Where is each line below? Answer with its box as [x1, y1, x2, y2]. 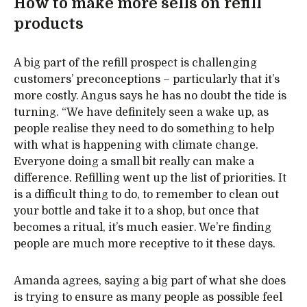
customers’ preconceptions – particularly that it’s [14, 73, 280, 86]
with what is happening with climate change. [14, 139, 258, 152]
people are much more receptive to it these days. [14, 238, 275, 251]
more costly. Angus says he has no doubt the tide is [14, 90, 286, 103]
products [14, 15, 84, 33]
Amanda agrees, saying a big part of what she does [14, 275, 286, 288]
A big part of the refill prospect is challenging [14, 57, 257, 70]
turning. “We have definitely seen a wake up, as [14, 106, 269, 119]
